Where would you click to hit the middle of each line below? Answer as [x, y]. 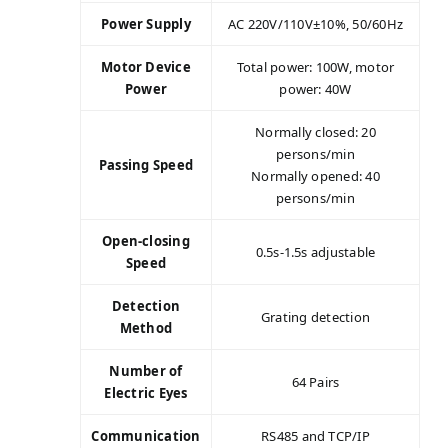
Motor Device [146, 66]
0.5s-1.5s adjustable [315, 251]
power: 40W [315, 88]
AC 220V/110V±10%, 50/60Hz [315, 23]
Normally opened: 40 [315, 175]
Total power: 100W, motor [315, 66]
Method [146, 327]
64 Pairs [315, 381]
